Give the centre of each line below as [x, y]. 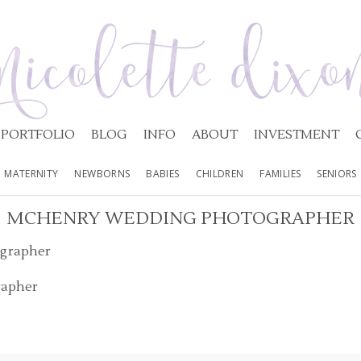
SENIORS [337, 174]
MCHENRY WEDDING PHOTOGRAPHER [180, 218]
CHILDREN [220, 174]
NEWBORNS [102, 174]
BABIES [163, 174]
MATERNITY [31, 174]
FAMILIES [280, 174]
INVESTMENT [296, 135]
